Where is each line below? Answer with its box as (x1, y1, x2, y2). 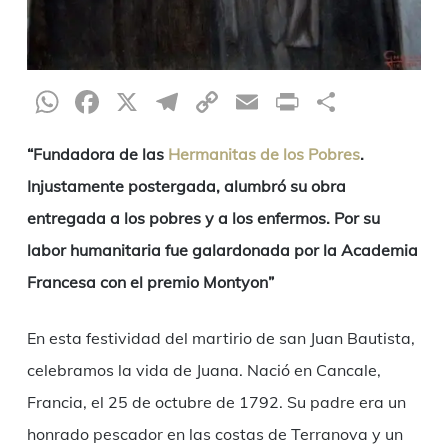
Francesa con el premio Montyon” (26, 272, 274, 293)
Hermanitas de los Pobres (167, 144, 360, 165)
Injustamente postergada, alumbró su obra (26, 176, 346, 197)
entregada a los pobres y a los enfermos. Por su (26, 208, 380, 229)
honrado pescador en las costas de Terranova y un (26, 424, 403, 445)
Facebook (102, 82, 244, 123)
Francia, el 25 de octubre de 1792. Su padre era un (26, 392, 406, 413)
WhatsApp (62, 82, 225, 123)
